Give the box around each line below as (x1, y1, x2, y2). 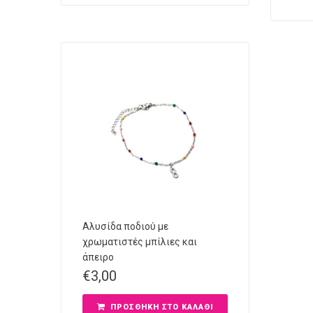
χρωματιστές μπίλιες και (82, 235, 197, 247)
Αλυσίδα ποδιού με (82, 220, 168, 232)
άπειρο (82, 251, 114, 263)
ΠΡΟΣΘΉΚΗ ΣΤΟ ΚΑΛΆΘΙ (110, 302, 214, 312)
